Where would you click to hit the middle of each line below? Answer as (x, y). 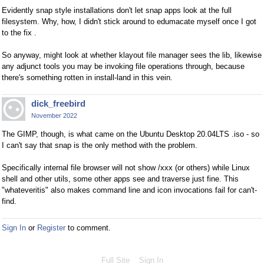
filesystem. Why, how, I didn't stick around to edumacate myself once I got (129, 22)
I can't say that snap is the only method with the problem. (100, 146)
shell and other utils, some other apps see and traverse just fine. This (120, 179)
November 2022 (54, 116)
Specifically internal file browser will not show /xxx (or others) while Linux (126, 168)
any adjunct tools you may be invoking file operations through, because (123, 67)
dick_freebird (58, 104)
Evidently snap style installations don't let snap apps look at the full (117, 11)
